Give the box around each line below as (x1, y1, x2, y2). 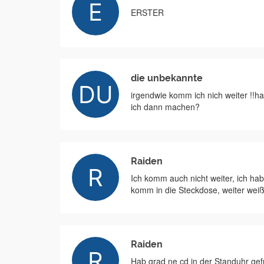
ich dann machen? (131, 101, 200, 113)
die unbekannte (131, 72, 203, 84)
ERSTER (131, 6, 164, 18)
